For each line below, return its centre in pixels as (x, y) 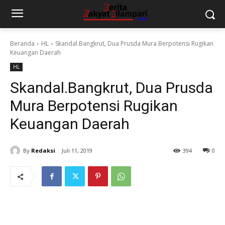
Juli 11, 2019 (77, 151)
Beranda (22, 43)
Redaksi (43, 150)
